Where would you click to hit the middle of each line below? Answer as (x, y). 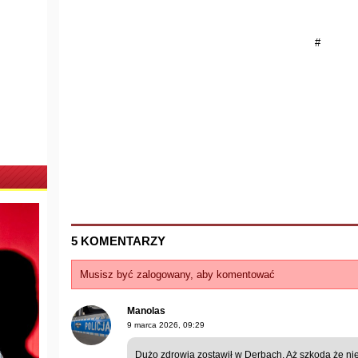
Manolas (146, 310)
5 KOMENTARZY (118, 241)
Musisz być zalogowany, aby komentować (177, 274)
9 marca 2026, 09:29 (166, 324)
